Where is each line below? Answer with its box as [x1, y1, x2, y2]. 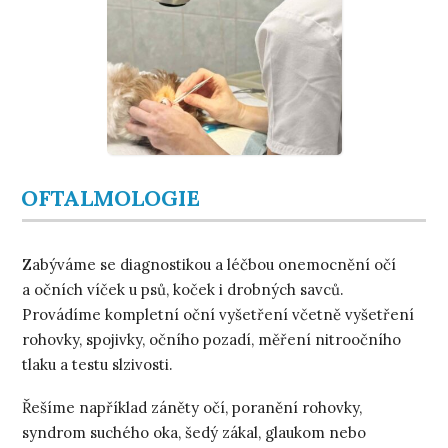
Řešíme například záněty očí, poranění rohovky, [22, 397, 363, 417]
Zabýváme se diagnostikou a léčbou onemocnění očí [22, 254, 397, 274]
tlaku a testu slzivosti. [22, 354, 174, 374]
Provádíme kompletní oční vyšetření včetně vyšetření [22, 304, 415, 324]
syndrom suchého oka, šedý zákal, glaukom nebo [22, 422, 367, 442]
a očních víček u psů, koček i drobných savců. [22, 279, 345, 299]
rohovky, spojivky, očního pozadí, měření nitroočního [22, 329, 402, 349]
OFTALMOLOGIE [21, 184, 201, 213]
